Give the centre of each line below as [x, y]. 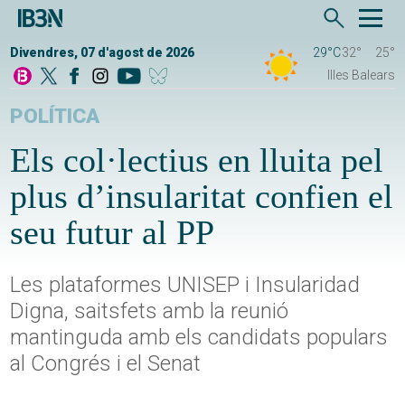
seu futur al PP [113, 233]
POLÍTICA [55, 117]
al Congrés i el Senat [106, 364]
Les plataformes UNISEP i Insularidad [185, 285]
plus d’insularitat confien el [202, 197]
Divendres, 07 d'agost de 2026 [103, 53]
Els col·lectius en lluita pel [197, 160]
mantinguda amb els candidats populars [199, 338]
